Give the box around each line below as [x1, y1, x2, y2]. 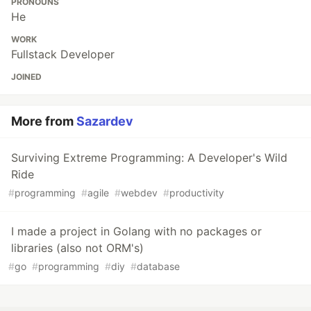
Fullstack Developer [11, 47, 115, 62]
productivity [169, 187, 224, 199]
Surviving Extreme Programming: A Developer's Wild [11, 151, 287, 165]
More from [11, 114, 76, 129]
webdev [121, 187, 158, 199]
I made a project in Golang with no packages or [11, 224, 262, 239]
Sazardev [76, 114, 133, 129]
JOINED [11, 72, 42, 83]
